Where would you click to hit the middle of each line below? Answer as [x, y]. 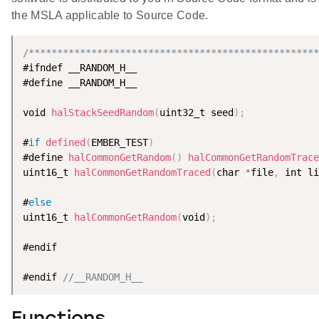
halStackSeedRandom [103, 112]
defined [66, 142]
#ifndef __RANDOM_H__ [80, 67]
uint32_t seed [197, 112]
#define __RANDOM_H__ [80, 82]
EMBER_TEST [120, 142]
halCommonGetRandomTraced [142, 172]
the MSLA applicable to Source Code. [110, 15]
